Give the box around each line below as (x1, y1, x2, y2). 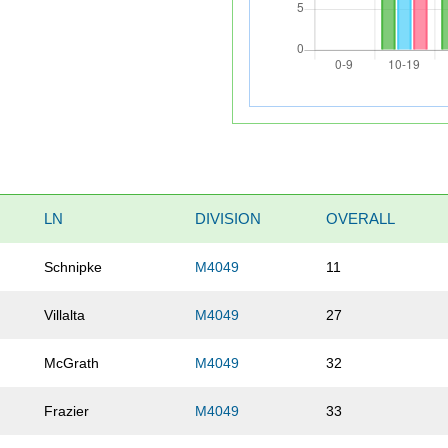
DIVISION (195, 210, 262, 228)
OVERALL (326, 210, 396, 228)
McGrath (44, 355, 100, 372)
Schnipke (44, 259, 103, 276)
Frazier (44, 403, 90, 420)
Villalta (44, 307, 86, 324)
